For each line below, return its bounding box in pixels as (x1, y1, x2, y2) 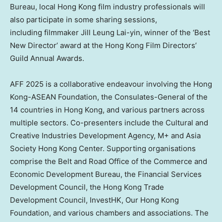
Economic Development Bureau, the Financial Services (10, 169, 202, 179)
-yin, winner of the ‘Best (126, 28, 210, 38)
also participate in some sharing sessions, (10, 15, 157, 25)
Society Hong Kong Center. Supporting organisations (10, 144, 196, 154)
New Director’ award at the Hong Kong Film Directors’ (10, 41, 197, 51)
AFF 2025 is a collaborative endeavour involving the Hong (10, 79, 212, 89)
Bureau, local (10, 2, 57, 12)
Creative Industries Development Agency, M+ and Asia (10, 131, 201, 141)
